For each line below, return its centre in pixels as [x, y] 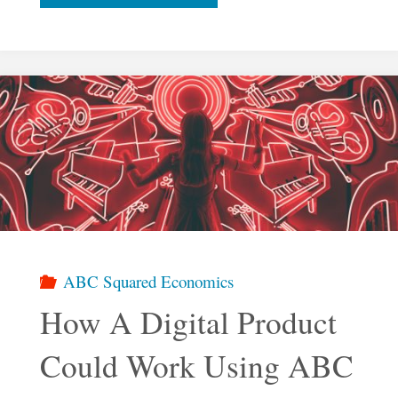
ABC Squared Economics [149, 281]
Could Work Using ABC [196, 366]
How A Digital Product [188, 322]
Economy [202, 31]
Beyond [195, 81]
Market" [198, 180]
